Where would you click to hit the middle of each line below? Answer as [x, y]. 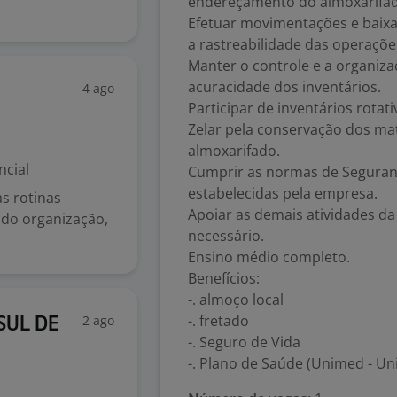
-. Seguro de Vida [244, 342]
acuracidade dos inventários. [284, 87]
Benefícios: [224, 278]
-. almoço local [236, 300]
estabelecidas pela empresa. [283, 193]
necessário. [226, 236]
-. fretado [218, 321]
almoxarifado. [234, 151]
